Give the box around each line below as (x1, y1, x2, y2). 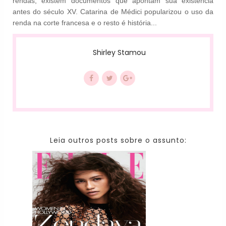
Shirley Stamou (93, 47, 146, 58)
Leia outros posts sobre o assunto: (49, 135, 187, 145)
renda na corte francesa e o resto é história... (12, 19, 157, 27)
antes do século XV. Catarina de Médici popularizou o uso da (12, 8, 214, 16)
